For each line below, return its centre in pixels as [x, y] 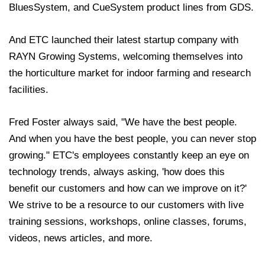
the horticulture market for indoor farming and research [130, 73]
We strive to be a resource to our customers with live [126, 205]
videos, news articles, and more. [81, 238]
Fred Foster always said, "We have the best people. [123, 122]
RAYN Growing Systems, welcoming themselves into [126, 57]
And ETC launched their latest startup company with [124, 40]
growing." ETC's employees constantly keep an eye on [129, 156]
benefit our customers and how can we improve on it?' [128, 189]
